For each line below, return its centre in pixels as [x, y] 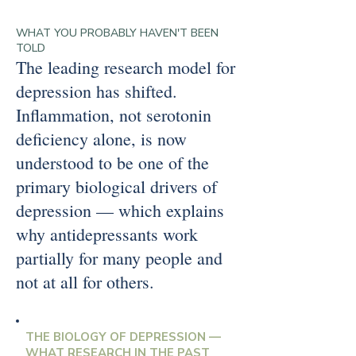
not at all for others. [85, 282]
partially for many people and [119, 258]
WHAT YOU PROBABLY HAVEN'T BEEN [117, 33]
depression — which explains [120, 210]
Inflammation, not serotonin [114, 115]
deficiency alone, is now [101, 139]
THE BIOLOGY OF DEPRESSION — [123, 337]
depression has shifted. [97, 91]
